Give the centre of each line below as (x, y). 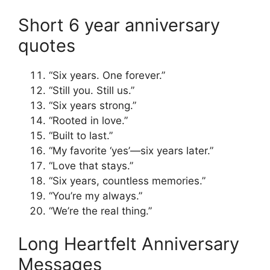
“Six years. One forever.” (107, 75)
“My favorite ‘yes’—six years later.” (131, 150)
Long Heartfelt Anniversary (129, 244)
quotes (47, 45)
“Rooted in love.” (88, 120)
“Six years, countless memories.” (127, 181)
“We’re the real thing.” (100, 211)
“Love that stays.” (91, 165)
